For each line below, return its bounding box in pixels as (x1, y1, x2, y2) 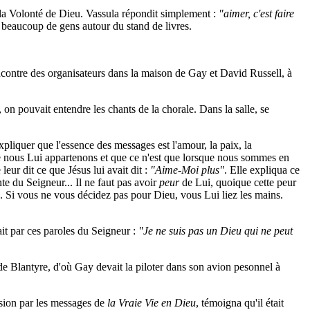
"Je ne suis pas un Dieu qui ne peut (138, 225, 293, 237)
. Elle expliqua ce (224, 164, 300, 176)
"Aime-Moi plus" (150, 164, 224, 176)
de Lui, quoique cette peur (179, 176, 296, 188)
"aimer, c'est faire (219, 8, 294, 19)
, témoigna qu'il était (196, 297, 284, 309)
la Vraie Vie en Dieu (107, 297, 196, 309)
